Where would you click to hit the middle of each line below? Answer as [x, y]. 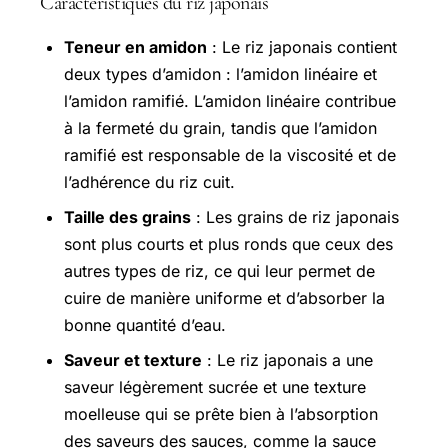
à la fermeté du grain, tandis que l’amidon [220, 128]
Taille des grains [127, 217]
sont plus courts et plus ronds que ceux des [228, 244]
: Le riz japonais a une [287, 360]
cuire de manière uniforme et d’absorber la [224, 298]
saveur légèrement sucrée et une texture [215, 387]
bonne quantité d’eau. [145, 325]
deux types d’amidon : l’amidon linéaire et [220, 74]
